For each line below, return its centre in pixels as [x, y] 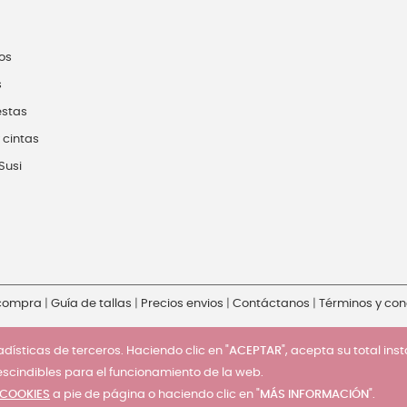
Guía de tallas [91, 303]
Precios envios [182, 303]
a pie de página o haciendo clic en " [155, 395]
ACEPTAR [255, 351]
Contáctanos [271, 303]
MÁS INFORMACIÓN [314, 395]
